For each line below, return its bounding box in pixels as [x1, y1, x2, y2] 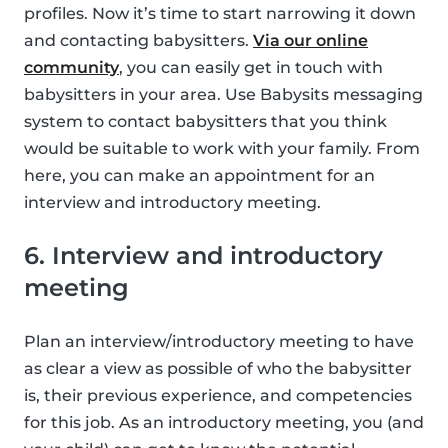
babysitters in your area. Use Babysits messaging [24, 84, 423, 104]
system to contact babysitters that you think [24, 111, 387, 131]
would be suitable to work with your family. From [24, 138, 420, 158]
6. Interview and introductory [24, 240, 383, 270]
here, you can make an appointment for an [24, 165, 375, 185]
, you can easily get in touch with [119, 57, 383, 77]
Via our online [253, 30, 368, 50]
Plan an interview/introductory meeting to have [24, 331, 414, 351]
